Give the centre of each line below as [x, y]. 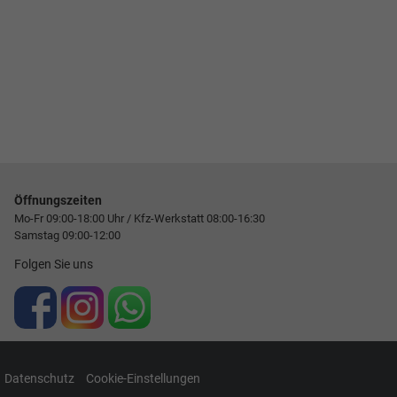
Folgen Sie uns [53, 265]
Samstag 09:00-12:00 [67, 236]
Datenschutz [39, 379]
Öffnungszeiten [58, 201]
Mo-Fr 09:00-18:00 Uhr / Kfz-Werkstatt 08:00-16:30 [139, 219]
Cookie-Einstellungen [143, 379]
